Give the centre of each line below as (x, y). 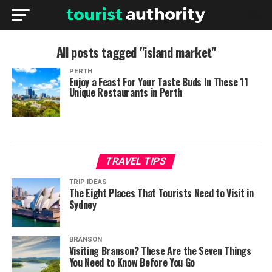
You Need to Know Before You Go (132, 262)
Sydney (83, 205)
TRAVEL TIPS (136, 161)
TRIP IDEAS (88, 182)
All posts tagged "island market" (136, 52)
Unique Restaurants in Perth (126, 92)
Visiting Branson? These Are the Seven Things (160, 251)
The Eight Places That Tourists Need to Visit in (161, 193)
